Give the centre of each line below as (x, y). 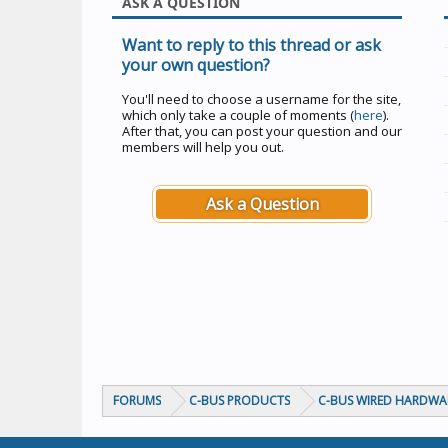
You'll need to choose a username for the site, (261, 99)
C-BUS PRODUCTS (239, 400)
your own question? (196, 65)
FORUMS (137, 400)
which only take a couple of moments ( (238, 115)
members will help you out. (203, 147)
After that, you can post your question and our (262, 131)
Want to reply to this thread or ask (251, 45)
